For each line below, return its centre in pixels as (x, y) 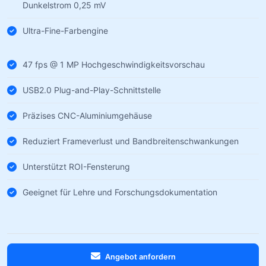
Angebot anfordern (140, 256)
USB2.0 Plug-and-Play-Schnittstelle (92, 90)
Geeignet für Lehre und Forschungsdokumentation (120, 192)
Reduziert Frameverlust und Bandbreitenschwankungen (131, 141)
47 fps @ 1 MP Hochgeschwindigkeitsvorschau (114, 64)
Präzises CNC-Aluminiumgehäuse (87, 115)
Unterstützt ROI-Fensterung (76, 166)
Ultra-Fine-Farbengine (65, 30)
